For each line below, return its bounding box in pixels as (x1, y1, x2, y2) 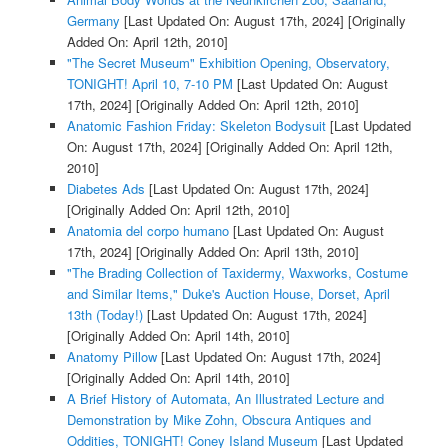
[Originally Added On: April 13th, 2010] (131, 242, 359, 262)
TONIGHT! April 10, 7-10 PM (66, 74, 233, 94)
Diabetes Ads (66, 179, 145, 199)
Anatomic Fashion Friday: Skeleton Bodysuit (66, 116, 326, 136)
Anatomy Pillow (66, 347, 157, 367)
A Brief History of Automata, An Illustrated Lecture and (66, 389, 384, 409)
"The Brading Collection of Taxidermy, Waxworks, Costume (66, 263, 408, 283)
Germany (66, 11, 120, 31)
